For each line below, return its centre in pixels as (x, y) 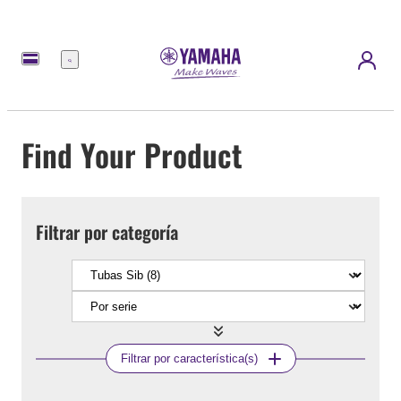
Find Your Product (132, 154)
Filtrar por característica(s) (189, 359)
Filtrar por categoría (107, 232)
